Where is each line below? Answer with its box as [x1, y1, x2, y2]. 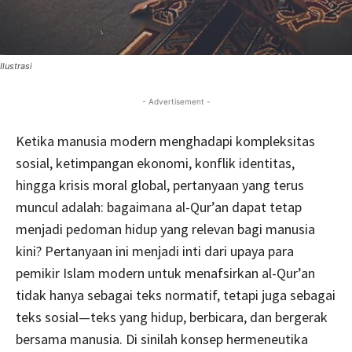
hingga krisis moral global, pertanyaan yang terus [16, 176, 304, 194]
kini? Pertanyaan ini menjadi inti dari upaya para [16, 242, 294, 260]
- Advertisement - [141, 97, 211, 106]
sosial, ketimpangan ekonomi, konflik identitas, [16, 154, 295, 172]
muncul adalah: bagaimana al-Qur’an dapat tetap [16, 198, 302, 216]
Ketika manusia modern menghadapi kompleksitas [16, 132, 315, 150]
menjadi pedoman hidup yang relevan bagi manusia [16, 220, 315, 238]
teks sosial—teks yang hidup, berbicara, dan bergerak [16, 308, 328, 326]
